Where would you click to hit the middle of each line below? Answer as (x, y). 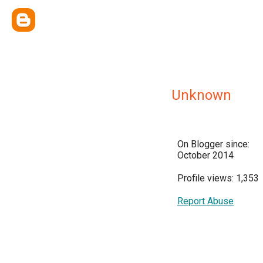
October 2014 (205, 155)
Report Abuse (205, 201)
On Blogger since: (213, 144)
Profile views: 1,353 (218, 178)
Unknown (201, 95)
